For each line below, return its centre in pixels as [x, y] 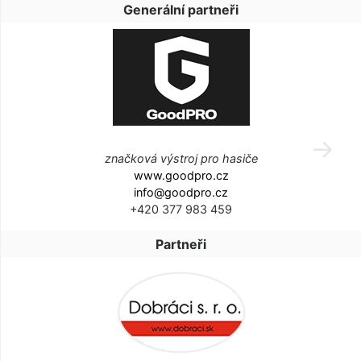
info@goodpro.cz [181, 193]
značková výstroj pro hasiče [181, 159]
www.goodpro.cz [181, 176]
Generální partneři [181, 10]
